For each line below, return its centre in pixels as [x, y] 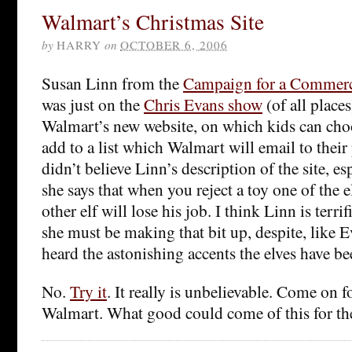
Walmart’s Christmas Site [153, 21]
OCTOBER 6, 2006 [174, 44]
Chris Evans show [203, 104]
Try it [88, 291]
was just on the [93, 104]
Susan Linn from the [112, 82]
